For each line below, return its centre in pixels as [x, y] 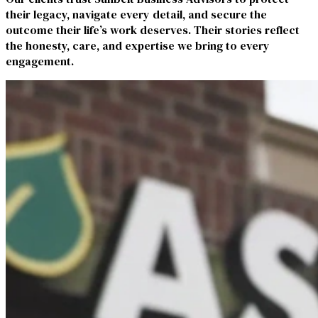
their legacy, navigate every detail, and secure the [136, 15]
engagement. [40, 61]
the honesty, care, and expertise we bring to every [138, 46]
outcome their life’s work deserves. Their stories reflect [153, 30]
